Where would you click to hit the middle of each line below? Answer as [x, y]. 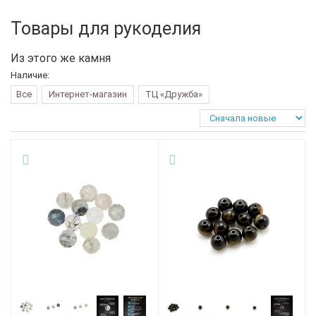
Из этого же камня [61, 58]
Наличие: [30, 75]
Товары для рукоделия [106, 28]
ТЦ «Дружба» [174, 94]
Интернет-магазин [88, 94]
